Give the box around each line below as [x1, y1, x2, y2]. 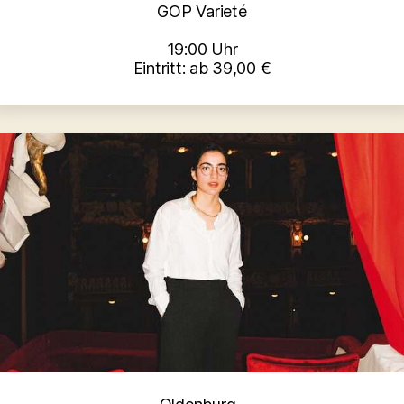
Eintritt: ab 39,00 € [133, 59, 271, 78]
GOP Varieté [157, 2, 247, 22]
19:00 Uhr [166, 40, 238, 60]
